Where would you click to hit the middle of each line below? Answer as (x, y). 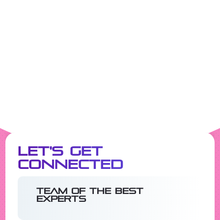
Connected (70, 165)
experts (61, 199)
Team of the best (90, 192)
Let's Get (60, 151)
